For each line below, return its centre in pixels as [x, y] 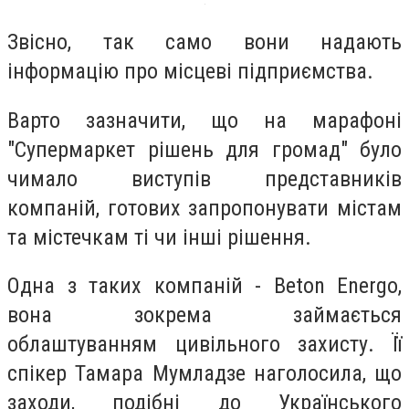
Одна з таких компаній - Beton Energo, [204, 286]
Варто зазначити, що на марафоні [204, 120]
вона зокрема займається [204, 315]
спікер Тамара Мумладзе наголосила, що [204, 374]
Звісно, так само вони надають [204, 42]
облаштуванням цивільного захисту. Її [204, 345]
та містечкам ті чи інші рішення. [159, 237]
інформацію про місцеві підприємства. [190, 71]
